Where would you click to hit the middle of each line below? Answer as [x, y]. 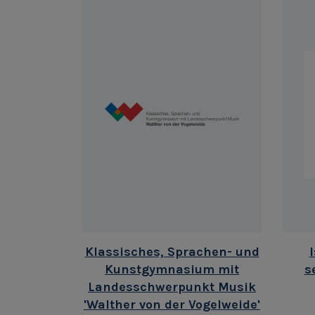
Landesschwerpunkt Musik [172, 287]
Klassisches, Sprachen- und [172, 251]
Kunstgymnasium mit [172, 269]
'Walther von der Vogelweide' [172, 304]
